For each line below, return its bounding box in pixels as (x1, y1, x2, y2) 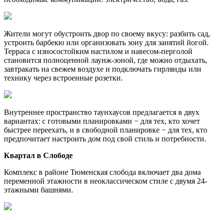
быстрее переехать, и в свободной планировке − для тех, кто (4, 126, 207, 135)
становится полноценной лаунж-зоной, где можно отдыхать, (4, 56, 207, 65)
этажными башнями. (4, 186, 73, 194)
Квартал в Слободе (4, 151, 73, 160)
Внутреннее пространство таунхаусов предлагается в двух (4, 108, 199, 117)
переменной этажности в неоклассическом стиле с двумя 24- (4, 177, 207, 186)
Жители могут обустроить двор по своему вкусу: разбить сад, (4, 29, 210, 38)
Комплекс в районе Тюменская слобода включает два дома (4, 168, 201, 177)
